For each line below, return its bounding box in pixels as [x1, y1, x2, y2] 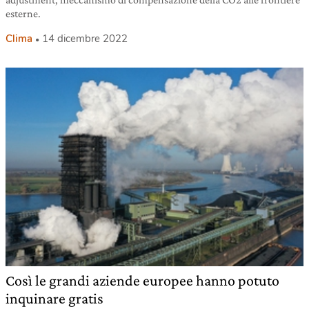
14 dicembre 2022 [42, 31, 128, 46]
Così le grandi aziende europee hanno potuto [6, 271, 279, 289]
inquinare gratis [6, 289, 103, 307]
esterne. [6, 7, 41, 19]
